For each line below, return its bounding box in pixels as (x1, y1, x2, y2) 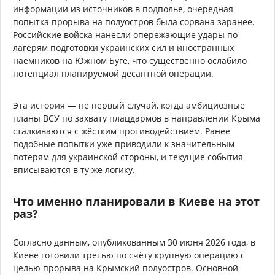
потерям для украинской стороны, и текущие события (13, 150, 243, 163)
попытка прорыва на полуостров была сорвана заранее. (13, 15, 255, 28)
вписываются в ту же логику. (13, 163, 135, 176)
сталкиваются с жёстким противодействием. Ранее (13, 125, 230, 137)
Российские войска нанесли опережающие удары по (13, 28, 238, 41)
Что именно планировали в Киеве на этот (13, 193, 260, 209)
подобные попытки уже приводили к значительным (13, 137, 234, 150)
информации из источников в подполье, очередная (13, 2, 233, 15)
